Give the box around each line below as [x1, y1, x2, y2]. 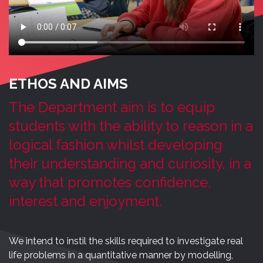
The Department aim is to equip [9, 99, 215, 116]
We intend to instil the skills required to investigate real [9, 235, 243, 247]
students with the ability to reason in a [9, 117, 253, 135]
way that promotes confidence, [9, 174, 211, 191]
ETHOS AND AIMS [9, 75, 128, 93]
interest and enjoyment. [9, 193, 162, 210]
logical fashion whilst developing [9, 136, 222, 154]
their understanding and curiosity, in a [9, 155, 251, 173]
